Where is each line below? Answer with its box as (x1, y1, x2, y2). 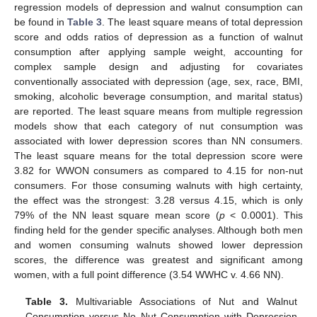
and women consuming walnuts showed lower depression (14, 238, 303, 250)
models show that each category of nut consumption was (14, 120, 303, 132)
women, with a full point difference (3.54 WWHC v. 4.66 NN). (14, 268, 284, 280)
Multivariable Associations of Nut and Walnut (68, 295, 297, 307)
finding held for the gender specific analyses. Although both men (14, 224, 303, 236)
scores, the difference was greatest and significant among (14, 253, 303, 265)
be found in (14, 16, 68, 28)
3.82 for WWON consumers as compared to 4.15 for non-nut (14, 164, 303, 176)
